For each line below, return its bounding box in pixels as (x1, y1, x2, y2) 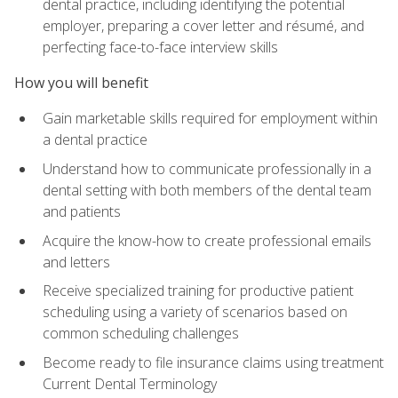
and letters (43, 251, 110, 272)
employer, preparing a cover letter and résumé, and (43, 15, 364, 36)
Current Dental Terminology (43, 373, 217, 394)
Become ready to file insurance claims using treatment (43, 352, 384, 372)
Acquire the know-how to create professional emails (43, 230, 371, 251)
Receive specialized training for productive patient (43, 281, 354, 301)
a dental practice (43, 130, 147, 150)
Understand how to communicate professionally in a (43, 159, 371, 179)
